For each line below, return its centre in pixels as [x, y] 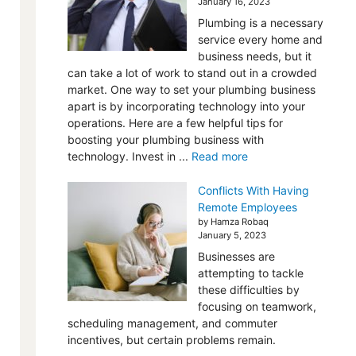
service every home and [260, 39]
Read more [219, 156]
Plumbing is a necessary [260, 23]
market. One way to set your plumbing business [191, 89]
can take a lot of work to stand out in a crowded [192, 73]
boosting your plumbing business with [165, 139]
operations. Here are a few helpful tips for [175, 123]
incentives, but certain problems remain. [171, 340]
